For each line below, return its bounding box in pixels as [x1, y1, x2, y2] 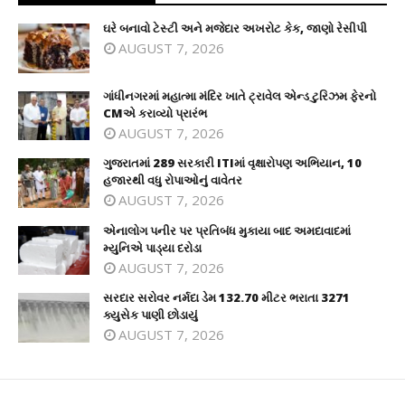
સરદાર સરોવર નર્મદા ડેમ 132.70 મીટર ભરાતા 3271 [103, 289, 350, 306]
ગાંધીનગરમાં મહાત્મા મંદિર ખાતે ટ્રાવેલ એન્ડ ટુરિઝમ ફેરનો [103, 87, 376, 104]
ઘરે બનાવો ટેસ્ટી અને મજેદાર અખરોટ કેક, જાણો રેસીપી [103, 20, 367, 37]
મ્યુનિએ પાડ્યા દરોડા [103, 239, 202, 256]
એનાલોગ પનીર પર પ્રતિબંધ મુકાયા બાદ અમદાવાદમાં [103, 221, 351, 239]
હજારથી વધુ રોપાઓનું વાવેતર [103, 172, 242, 189]
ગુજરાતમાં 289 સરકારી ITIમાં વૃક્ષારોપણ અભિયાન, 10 [103, 155, 362, 172]
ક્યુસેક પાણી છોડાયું [103, 306, 198, 324]
